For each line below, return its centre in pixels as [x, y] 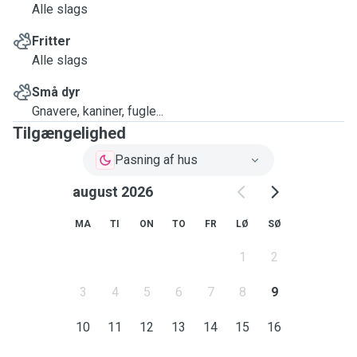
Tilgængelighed [69, 133]
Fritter [51, 41]
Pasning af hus [156, 160]
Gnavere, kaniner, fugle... [98, 111]
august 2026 [112, 192]
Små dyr [56, 92]
